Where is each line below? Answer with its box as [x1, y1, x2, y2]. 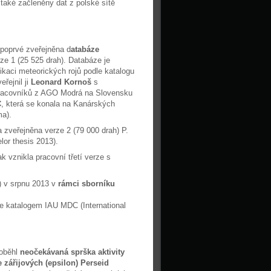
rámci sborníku [56, 179, 115, 188]
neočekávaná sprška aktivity [20, 247, 125, 256]
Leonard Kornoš [31, 77, 91, 87]
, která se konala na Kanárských [1, 99, 115, 108]
